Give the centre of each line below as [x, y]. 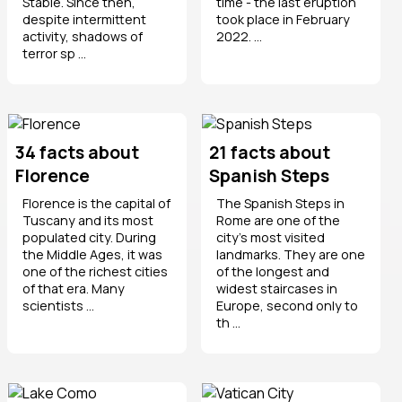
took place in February [283, 19]
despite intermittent [84, 19]
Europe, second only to [287, 305]
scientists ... [58, 305]
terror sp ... [54, 53]
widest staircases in [277, 288]
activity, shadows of [83, 36]
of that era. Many [74, 288]
